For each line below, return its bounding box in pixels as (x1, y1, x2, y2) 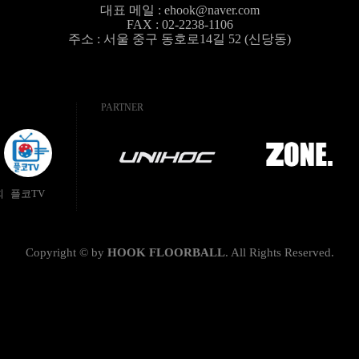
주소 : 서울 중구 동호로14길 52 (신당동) (68, 32, 291, 46)
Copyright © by (25, 246, 107, 260)
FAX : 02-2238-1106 (126, 18, 233, 32)
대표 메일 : (99, 3, 164, 18)
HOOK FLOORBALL (107, 246, 225, 260)
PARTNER (100, 102, 143, 114)
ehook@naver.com (163, 3, 260, 18)
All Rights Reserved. (230, 246, 334, 260)
